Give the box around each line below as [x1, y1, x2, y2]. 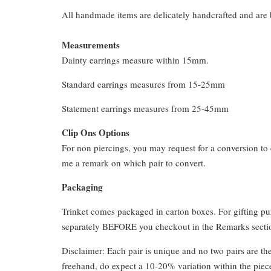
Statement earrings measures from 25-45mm [62, 102, 229, 115]
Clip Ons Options [62, 126, 129, 140]
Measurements [62, 38, 120, 52]
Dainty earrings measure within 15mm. [62, 54, 212, 67]
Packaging [62, 180, 103, 194]
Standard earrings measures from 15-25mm [62, 78, 225, 91]
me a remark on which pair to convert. [62, 157, 206, 169]
